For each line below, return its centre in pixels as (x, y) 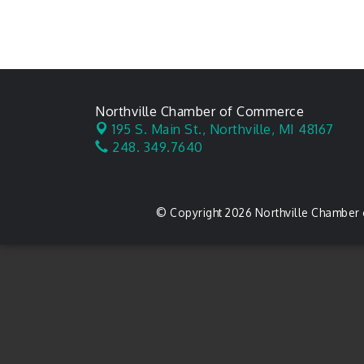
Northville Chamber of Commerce (199, 111)
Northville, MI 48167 (271, 129)
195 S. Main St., (161, 129)
